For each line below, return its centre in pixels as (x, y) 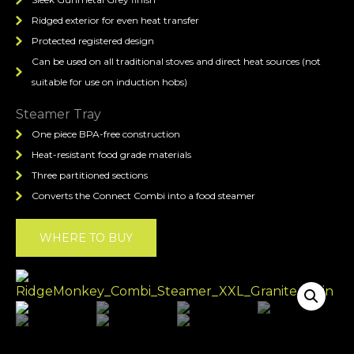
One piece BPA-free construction (106, 134)
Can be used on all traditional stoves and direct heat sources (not (176, 62)
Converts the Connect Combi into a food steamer (143, 196)
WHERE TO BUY (86, 238)
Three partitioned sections (90, 175)
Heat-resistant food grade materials (111, 155)
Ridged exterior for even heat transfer (115, 21)
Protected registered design (93, 41)
